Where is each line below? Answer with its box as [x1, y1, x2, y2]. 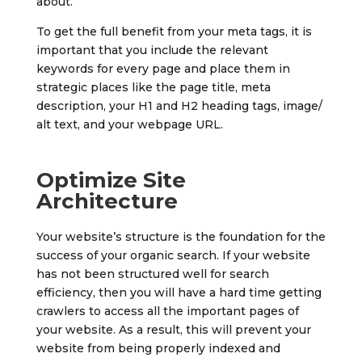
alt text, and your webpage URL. [36, 117, 223, 133]
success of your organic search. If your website [36, 248, 310, 263]
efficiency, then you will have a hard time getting [36, 285, 322, 301]
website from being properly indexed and [36, 341, 280, 356]
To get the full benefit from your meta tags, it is [36, 24, 312, 40]
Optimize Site [36, 167, 186, 194]
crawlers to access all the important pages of [36, 304, 299, 319]
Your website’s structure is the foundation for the [36, 229, 326, 245]
